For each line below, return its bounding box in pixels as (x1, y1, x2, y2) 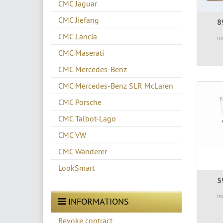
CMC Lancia (58, 31, 97, 41)
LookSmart (58, 162, 95, 173)
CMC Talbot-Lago (58, 113, 116, 123)
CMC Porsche (58, 97, 102, 107)
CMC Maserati (58, 47, 104, 58)
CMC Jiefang (58, 14, 99, 25)
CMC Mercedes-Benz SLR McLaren (58, 80, 173, 91)
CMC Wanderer (58, 146, 107, 156)
